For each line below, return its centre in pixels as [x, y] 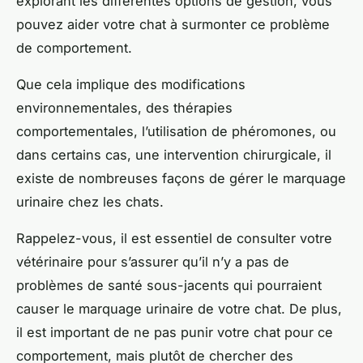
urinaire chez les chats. [90, 201]
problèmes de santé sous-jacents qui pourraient [169, 285]
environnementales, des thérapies [124, 107]
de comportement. [74, 47]
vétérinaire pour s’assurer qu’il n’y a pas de [153, 261]
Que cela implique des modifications [131, 84]
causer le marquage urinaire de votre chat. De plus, [179, 308]
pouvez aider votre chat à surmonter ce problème [173, 24]
